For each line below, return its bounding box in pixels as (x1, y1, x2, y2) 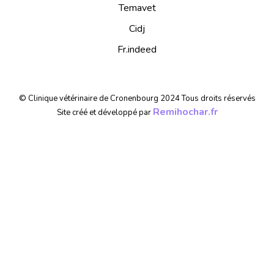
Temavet (118, 1, 156, 15)
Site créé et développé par (56, 107, 153, 119)
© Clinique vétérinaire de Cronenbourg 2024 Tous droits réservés (18, 93, 256, 105)
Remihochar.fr (152, 105, 218, 119)
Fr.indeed (117, 43, 157, 57)
